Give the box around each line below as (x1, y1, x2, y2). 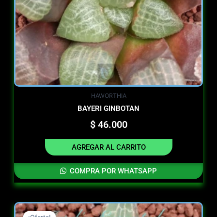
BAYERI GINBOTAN (77, 104, 139, 113)
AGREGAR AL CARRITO (71, 143, 146, 152)
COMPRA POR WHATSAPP (67, 166, 157, 175)
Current (146, 201, 179, 214)
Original (109, 201, 143, 214)
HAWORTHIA (91, 92, 126, 100)
